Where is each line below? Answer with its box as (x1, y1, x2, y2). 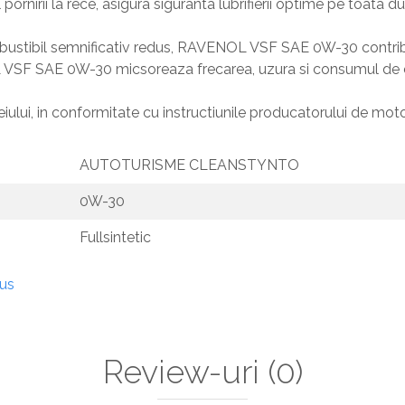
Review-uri (102, 353, 268, 391)
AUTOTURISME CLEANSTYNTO (80, 156, 299, 174)
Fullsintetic (80, 229, 151, 246)
